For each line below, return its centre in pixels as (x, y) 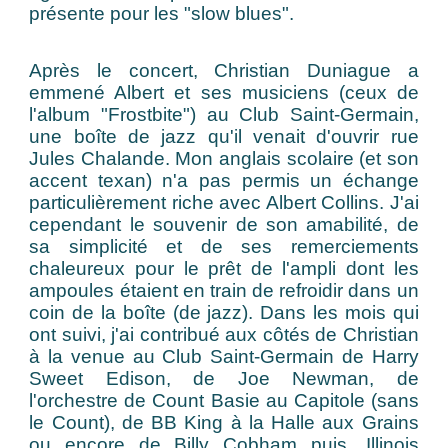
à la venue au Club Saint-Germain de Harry (224, 356)
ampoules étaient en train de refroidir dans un (224, 290)
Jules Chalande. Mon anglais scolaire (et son (224, 158)
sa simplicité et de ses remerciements (224, 246)
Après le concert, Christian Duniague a (224, 70)
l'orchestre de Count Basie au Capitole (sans (224, 400)
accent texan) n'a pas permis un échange (224, 180)
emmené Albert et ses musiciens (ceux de (224, 92)
